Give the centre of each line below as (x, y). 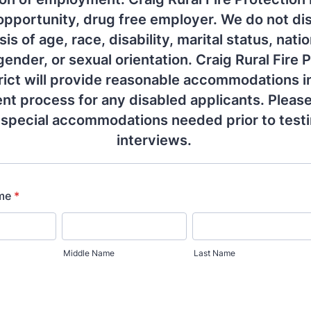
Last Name (215, 253)
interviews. (155, 140)
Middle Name (89, 253)
